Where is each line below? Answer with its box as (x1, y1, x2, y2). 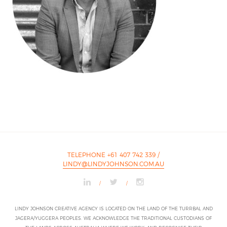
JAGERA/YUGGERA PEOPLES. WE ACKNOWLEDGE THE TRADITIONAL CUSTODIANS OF (15, 214, 212, 221)
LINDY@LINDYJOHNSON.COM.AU (63, 159, 164, 168)
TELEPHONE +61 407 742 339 (67, 149, 158, 159)
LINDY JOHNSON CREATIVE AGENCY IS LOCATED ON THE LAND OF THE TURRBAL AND (14, 204, 213, 212)
